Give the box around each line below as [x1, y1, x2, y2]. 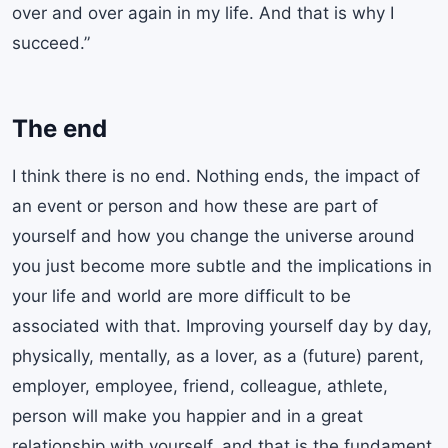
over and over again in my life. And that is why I [12, 2, 394, 23]
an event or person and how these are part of [12, 196, 378, 217]
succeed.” [12, 32, 90, 53]
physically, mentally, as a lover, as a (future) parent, [12, 346, 424, 367]
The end [12, 114, 107, 144]
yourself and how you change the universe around [12, 226, 415, 247]
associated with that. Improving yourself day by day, [12, 316, 432, 337]
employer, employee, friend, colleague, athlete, [12, 376, 388, 397]
